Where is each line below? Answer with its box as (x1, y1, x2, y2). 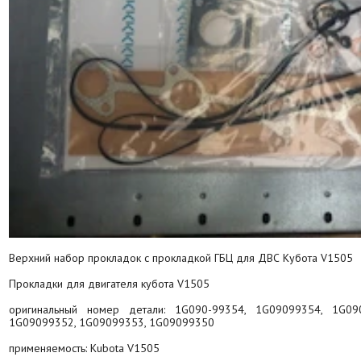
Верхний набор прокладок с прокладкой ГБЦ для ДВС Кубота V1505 (9, 251, 353, 266)
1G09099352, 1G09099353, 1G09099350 (9, 315, 214, 330)
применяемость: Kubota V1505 (9, 341, 160, 356)
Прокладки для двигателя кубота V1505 (9, 276, 210, 292)
